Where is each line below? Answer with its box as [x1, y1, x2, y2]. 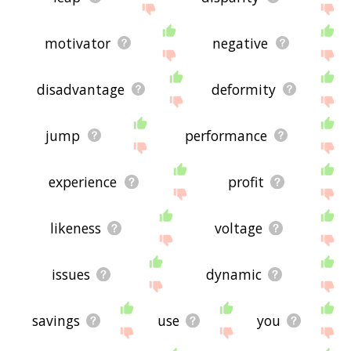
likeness [50, 218, 102, 237]
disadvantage [37, 79, 125, 99]
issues [51, 264, 90, 284]
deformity [212, 79, 277, 99]
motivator [44, 33, 110, 52]
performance [184, 125, 267, 145]
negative [212, 33, 269, 52]
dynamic [205, 264, 262, 284]
